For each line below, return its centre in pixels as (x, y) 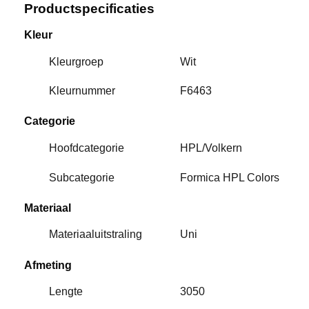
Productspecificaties (89, 9)
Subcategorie (82, 177)
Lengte (66, 292)
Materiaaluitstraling (96, 235)
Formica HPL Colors (229, 177)
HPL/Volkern (211, 148)
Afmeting (48, 265)
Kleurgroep (77, 61)
